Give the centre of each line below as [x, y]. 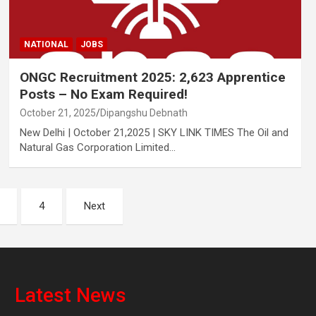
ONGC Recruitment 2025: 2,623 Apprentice [152, 77]
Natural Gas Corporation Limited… [97, 147]
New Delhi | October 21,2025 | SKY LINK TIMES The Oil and [154, 132]
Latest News [70, 295]
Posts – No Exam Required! [103, 94]
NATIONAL [46, 44]
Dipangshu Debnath [144, 113]
